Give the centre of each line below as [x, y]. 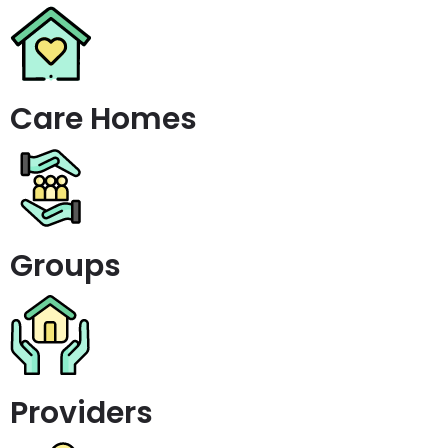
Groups [65, 266]
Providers [81, 413]
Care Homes [103, 119]
